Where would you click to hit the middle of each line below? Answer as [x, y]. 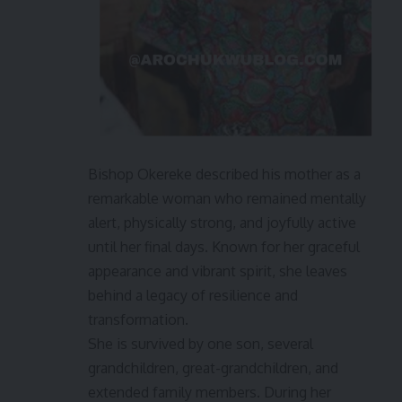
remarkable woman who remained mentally [227, 198]
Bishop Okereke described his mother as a [224, 174]
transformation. [138, 319]
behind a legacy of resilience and [193, 295]
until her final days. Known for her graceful [224, 246]
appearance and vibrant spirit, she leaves [218, 271]
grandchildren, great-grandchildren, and [213, 367]
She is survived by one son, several [201, 343]
